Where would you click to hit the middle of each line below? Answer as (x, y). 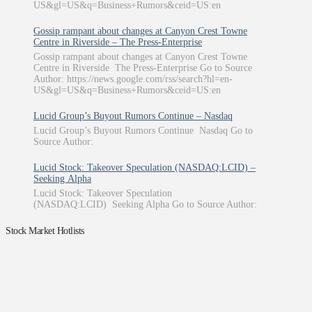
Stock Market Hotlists (45, 231)
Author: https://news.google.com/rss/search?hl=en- (133, 79)
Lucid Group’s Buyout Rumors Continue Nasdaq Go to (143, 131)
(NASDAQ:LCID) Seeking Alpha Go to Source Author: (145, 205)
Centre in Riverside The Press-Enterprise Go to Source (143, 68)
